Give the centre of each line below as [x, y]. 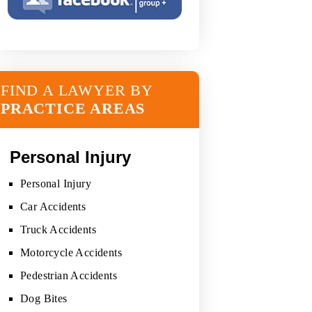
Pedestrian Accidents [69, 275]
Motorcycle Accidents [71, 252]
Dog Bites [44, 298]
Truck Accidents [58, 229]
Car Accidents [53, 206]
